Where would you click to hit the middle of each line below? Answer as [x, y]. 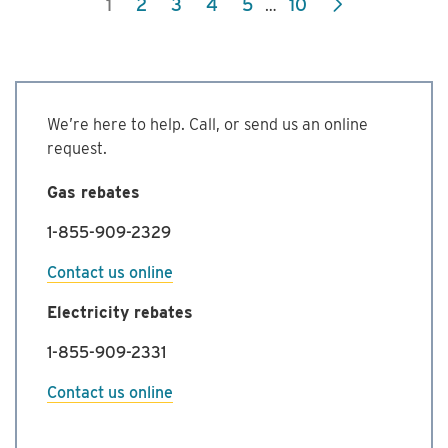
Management [63, 62]
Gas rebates [93, 192]
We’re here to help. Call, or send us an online [207, 124]
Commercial [59, 14]
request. [77, 148]
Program [47, 86]
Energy [41, 38]
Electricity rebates [120, 312]
